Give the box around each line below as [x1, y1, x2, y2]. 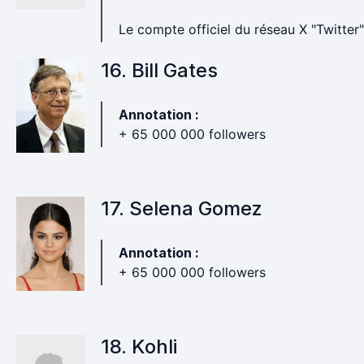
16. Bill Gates [100, 58, 218, 82]
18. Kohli [100, 335, 177, 358]
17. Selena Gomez [100, 197, 262, 220]
